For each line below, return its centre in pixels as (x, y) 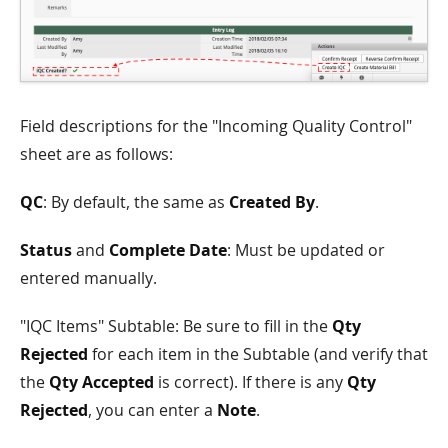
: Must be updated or (306, 250)
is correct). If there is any (250, 382)
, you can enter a (152, 410)
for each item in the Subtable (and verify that (258, 354)
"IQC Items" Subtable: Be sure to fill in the (176, 326)
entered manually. (88, 278)
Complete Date (168, 250)
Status (46, 250)
